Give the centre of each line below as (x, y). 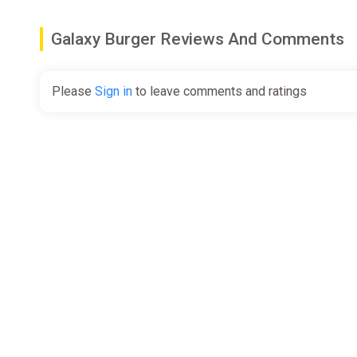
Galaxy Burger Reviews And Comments (198, 39)
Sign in (114, 91)
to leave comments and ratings (220, 91)
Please (73, 91)
